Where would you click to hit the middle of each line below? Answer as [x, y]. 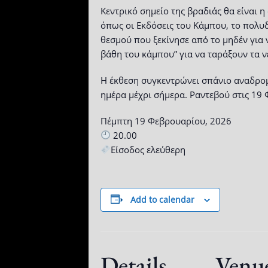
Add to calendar [162, 199]
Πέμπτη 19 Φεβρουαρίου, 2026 [166, 121]
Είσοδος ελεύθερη [148, 149]
